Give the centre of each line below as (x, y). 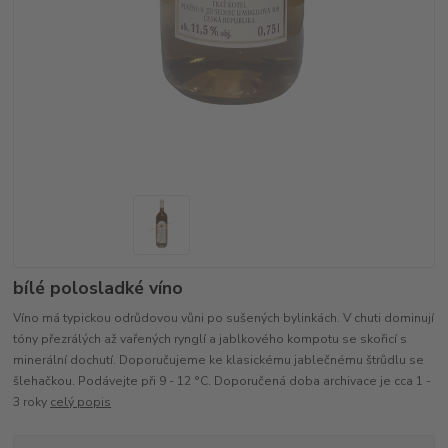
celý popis (81, 402)
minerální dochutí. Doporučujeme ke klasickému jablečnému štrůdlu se (219, 360)
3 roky (32, 402)
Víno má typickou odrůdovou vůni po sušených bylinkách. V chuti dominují (224, 318)
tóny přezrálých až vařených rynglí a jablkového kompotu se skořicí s (210, 339)
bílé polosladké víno (98, 287)
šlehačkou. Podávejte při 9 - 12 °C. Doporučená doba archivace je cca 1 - (222, 381)
